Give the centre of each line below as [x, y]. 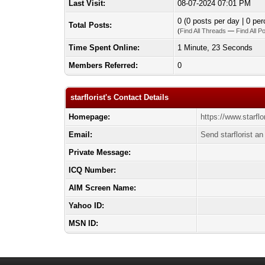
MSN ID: [84, 223]
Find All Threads [203, 31]
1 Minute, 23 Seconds [215, 48]
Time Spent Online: [104, 48]
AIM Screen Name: [103, 188]
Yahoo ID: [87, 206]
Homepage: [90, 117]
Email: [81, 135]
